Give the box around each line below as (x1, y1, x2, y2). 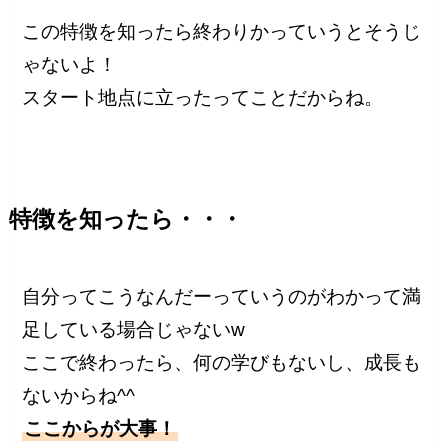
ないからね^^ (22, 385, 136, 407)
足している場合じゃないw (22, 319, 246, 341)
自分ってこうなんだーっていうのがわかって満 (22, 286, 422, 308)
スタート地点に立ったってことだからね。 (22, 86, 384, 108)
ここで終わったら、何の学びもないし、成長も (22, 352, 422, 374)
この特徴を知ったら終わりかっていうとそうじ (22, 20, 422, 42)
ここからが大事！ (24, 418, 177, 440)
